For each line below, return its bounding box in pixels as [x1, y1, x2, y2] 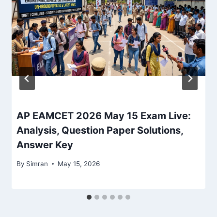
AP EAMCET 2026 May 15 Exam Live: [16, 110, 191, 122]
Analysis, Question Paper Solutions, [16, 124, 183, 137]
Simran [26, 159, 48, 168]
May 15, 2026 [58, 159, 100, 168]
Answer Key [16, 139, 73, 151]
